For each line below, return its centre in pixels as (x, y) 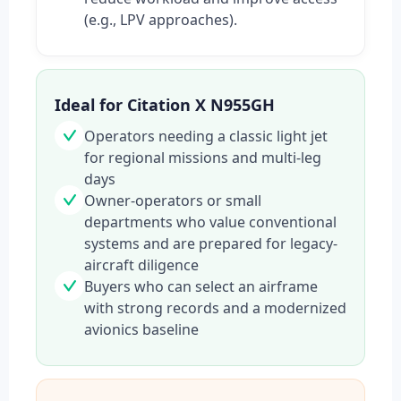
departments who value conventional (210, 222)
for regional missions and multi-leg (203, 158)
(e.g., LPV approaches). (161, 20)
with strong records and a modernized (215, 308)
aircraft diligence (141, 265)
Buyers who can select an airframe (201, 287)
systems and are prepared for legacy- (211, 244)
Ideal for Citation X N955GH (165, 105)
